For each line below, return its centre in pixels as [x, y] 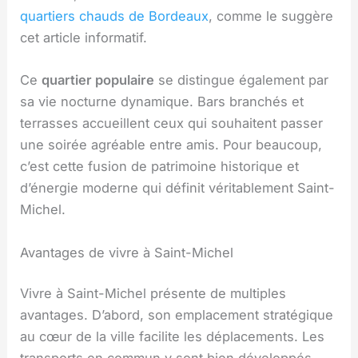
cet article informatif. [84, 38]
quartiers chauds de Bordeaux [115, 16]
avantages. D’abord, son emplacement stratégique [177, 315]
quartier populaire [98, 80]
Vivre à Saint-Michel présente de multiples [153, 294]
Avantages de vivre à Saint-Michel [127, 252]
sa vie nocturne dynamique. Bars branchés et [162, 102]
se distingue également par [242, 80]
